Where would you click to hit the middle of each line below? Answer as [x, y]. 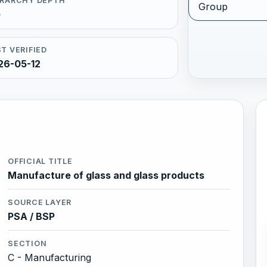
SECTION [27, 244]
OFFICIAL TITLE [40, 162]
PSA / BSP [32, 216]
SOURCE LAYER [40, 203]
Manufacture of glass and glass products [106, 175]
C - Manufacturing [50, 257]
